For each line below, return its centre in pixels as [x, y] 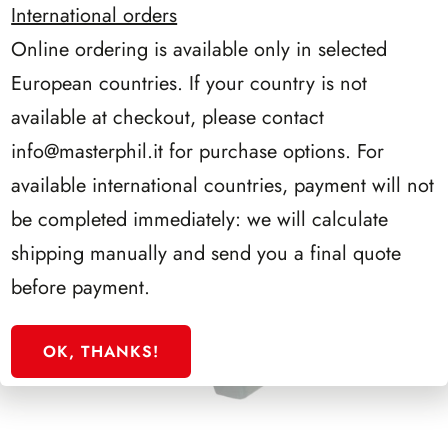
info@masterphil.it [87, 151]
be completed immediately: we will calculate [200, 219]
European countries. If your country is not [189, 83]
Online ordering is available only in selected [199, 49]
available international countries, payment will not [223, 185]
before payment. [81, 287]
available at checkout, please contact [168, 117]
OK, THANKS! [101, 351]
